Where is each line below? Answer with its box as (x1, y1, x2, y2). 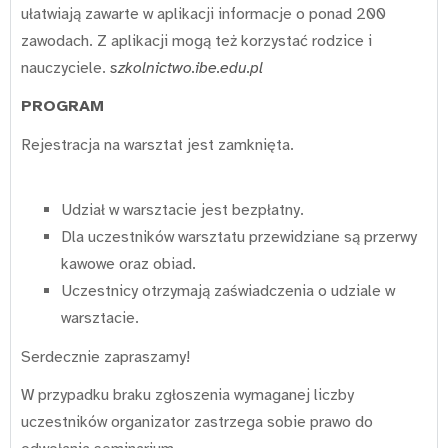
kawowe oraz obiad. (61, 254, 196, 275)
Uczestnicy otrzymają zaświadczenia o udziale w (61, 281, 395, 302)
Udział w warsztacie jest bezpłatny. (61, 200, 304, 221)
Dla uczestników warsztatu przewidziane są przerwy (61, 227, 417, 248)
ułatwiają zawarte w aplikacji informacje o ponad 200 (21, 3, 386, 24)
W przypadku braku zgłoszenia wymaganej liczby (21, 385, 354, 406)
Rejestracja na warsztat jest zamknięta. (21, 134, 426, 155)
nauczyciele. (21, 57, 106, 78)
